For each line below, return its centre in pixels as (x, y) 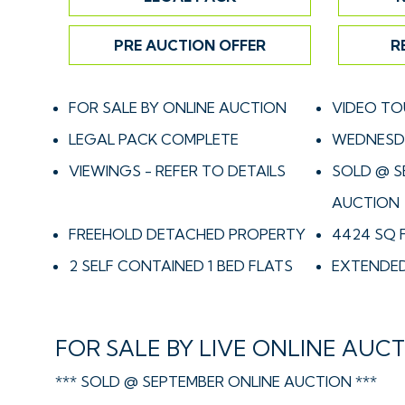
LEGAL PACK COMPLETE (154, 139)
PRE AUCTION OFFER (190, 45)
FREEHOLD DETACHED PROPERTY (187, 234)
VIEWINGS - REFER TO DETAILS (177, 170)
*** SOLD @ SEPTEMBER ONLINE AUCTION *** (216, 381)
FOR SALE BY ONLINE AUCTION (178, 107)
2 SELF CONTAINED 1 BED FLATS (181, 265)
